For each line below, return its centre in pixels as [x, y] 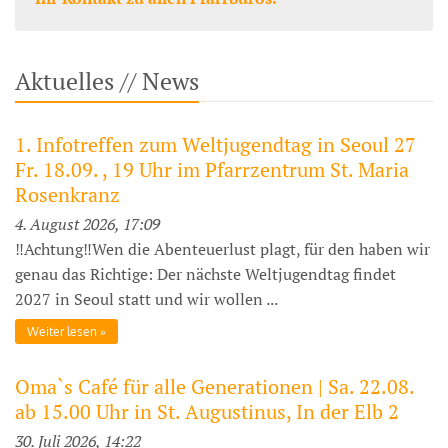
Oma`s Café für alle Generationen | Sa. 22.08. [214, 386]
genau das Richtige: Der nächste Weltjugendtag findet [205, 274]
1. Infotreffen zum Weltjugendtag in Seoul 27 [215, 144]
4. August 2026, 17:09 [87, 224]
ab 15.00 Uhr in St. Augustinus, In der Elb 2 [207, 411]
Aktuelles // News [107, 81]
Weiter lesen [62, 331]
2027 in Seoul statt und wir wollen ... [146, 299]
